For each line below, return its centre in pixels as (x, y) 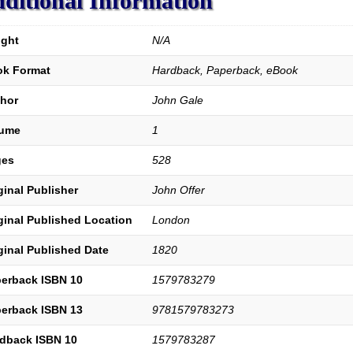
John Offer (178, 190)
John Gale (177, 100)
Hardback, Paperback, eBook (225, 70)
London (171, 219)
